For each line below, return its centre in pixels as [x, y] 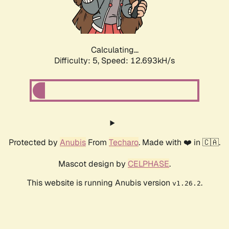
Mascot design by [93, 164]
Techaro [124, 143]
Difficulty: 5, [78, 61]
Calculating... [114, 50]
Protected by [34, 143]
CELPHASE [148, 164]
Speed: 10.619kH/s [138, 61]
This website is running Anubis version [99, 183]
